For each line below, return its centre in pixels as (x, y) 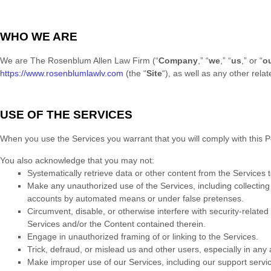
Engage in (48, 237)
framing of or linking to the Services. (188, 237)
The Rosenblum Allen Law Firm (90, 61)
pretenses (222, 199)
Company (178, 61)
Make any (47, 186)
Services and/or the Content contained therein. (118, 224)
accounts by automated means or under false (115, 199)
